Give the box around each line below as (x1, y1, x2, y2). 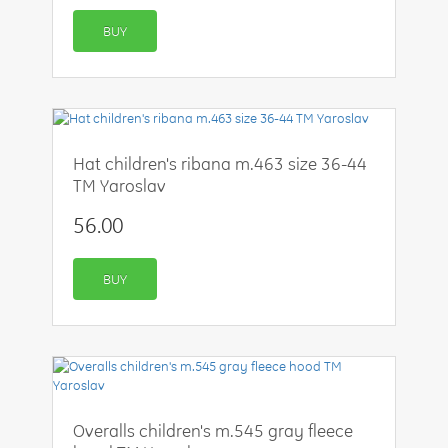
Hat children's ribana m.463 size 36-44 (73, 153, 368, 174)
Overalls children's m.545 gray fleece (73, 420, 354, 441)
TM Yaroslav (73, 175, 167, 196)
